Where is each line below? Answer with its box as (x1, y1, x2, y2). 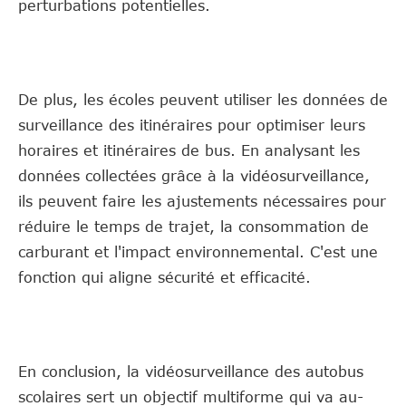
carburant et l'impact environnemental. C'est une (18, 243, 378, 260)
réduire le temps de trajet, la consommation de (18, 217, 369, 235)
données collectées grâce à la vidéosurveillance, (18, 167, 370, 184)
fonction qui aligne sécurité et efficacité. (18, 268, 311, 285)
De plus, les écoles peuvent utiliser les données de (18, 91, 388, 108)
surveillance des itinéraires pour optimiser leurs (18, 116, 365, 133)
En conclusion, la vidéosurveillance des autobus (18, 362, 363, 380)
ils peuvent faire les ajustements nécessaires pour (18, 192, 386, 209)
